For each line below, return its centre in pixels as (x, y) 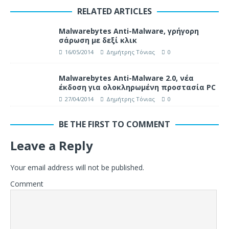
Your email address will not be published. (77, 167)
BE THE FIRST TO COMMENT (114, 124)
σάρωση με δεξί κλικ (98, 40)
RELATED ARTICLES (114, 12)
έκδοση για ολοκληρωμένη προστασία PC (137, 87)
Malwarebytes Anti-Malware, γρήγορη (129, 31)
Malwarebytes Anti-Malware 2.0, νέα (126, 78)
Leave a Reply (52, 145)
